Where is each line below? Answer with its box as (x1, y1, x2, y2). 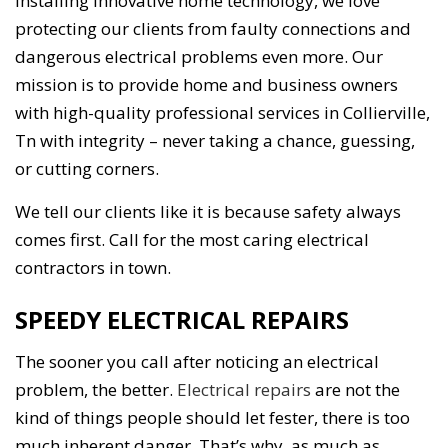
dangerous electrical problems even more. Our (15, 45, 383, 69)
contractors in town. (15, 256, 171, 280)
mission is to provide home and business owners (15, 73, 398, 97)
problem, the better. (15, 378, 177, 402)
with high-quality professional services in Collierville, (15, 101, 430, 125)
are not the (311, 378, 400, 402)
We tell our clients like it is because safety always (15, 200, 401, 224)
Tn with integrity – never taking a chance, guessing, (15, 129, 415, 153)
